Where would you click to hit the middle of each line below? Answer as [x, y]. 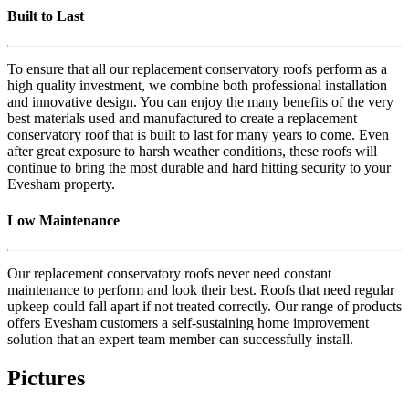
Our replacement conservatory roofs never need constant [169, 273]
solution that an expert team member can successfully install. [180, 339]
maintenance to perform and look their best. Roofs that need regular [201, 289]
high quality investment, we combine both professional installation [197, 86]
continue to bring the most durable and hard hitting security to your [199, 168]
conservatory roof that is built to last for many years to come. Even [198, 135]
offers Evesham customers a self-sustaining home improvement [188, 322]
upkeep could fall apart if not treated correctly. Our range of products [204, 306]
